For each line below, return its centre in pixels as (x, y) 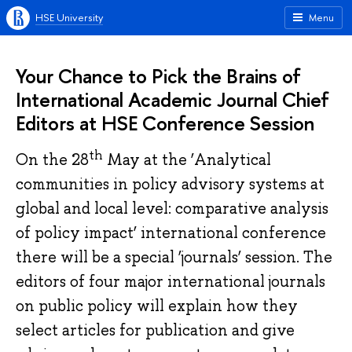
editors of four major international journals (170, 282)
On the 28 (52, 160)
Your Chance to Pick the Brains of (158, 76)
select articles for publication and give (155, 330)
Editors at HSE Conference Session (165, 123)
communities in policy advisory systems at (170, 184)
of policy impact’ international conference (171, 233)
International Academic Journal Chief (172, 99)
